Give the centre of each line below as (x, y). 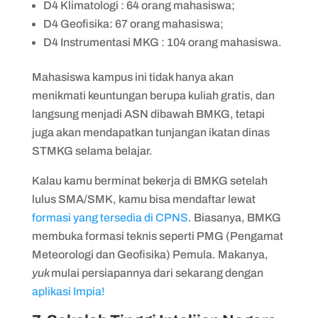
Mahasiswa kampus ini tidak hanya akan (132, 77)
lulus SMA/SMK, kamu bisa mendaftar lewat (143, 199)
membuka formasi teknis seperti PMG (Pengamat (157, 236)
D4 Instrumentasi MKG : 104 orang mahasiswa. (163, 42)
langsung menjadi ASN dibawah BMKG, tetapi (148, 114)
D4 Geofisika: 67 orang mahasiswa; (133, 23)
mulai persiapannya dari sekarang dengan (157, 273)
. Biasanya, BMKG (234, 217)
